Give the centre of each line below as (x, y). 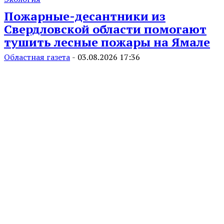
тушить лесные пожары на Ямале (107, 42)
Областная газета (37, 57)
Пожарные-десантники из (85, 16)
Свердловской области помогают (105, 29)
